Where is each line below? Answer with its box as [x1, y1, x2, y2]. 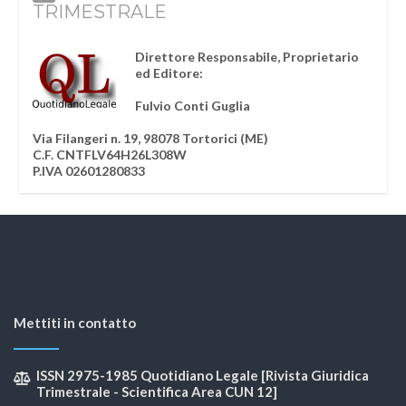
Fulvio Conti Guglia [135, 98, 251, 114]
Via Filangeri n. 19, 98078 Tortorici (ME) [33, 130, 269, 147]
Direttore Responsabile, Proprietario [135, 49, 360, 65]
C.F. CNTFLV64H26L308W [33, 147, 188, 163]
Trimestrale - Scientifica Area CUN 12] [36, 383, 277, 401]
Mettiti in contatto [14, 314, 136, 332]
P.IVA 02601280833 [33, 163, 146, 179]
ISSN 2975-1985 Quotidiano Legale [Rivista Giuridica [36, 367, 369, 384]
